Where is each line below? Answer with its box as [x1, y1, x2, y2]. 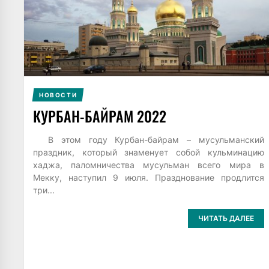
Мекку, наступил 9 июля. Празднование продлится [33, 172, 264, 183]
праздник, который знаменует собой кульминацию [33, 147, 264, 157]
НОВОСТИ [38, 91, 77, 98]
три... [33, 184, 55, 195]
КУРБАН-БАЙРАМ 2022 [33, 104, 166, 127]
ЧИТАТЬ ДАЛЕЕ [198, 214, 254, 223]
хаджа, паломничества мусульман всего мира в [33, 159, 264, 170]
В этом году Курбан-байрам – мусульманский [33, 134, 264, 145]
